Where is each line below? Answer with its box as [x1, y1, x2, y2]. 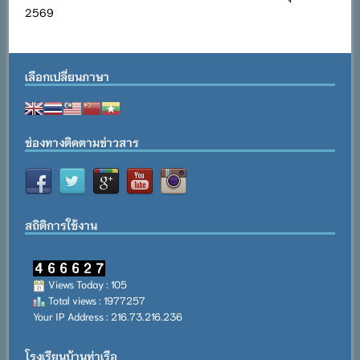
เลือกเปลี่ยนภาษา [25, 68, 110, 84]
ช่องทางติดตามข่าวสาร [25, 134, 140, 149]
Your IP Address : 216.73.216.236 [33, 309, 183, 323]
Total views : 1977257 [46, 292, 146, 307]
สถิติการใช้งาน [25, 217, 98, 232]
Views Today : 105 [46, 276, 128, 291]
